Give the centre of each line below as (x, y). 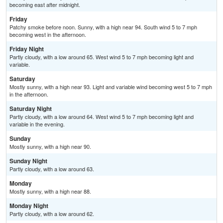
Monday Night (29, 206)
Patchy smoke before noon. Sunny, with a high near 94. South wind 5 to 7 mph (103, 27)
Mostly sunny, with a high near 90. (50, 147)
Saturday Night (31, 109)
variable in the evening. (37, 124)
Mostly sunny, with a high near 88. (50, 191)
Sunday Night (28, 161)
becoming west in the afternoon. (48, 35)
